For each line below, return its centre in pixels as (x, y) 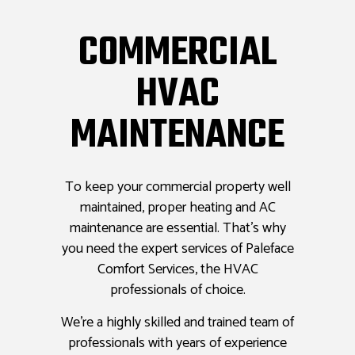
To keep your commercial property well (177, 187)
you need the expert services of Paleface (177, 249)
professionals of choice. (177, 290)
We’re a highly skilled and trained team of (177, 323)
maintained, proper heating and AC (177, 208)
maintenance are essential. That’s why (177, 229)
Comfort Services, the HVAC (177, 270)
